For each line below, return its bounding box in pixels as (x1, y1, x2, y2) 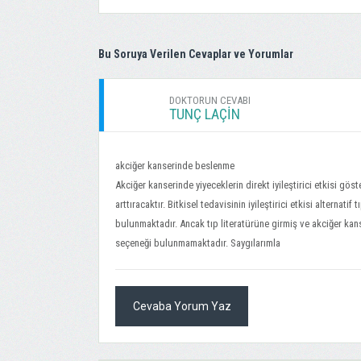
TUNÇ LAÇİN (169, 106, 240, 122)
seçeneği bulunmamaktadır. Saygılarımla (115, 237, 280, 249)
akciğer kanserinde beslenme (115, 160, 234, 172)
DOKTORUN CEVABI (169, 94, 251, 106)
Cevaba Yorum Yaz (132, 300, 231, 313)
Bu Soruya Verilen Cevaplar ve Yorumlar (98, 48, 293, 60)
